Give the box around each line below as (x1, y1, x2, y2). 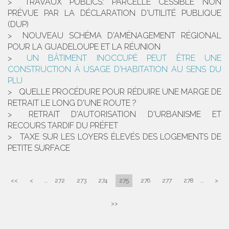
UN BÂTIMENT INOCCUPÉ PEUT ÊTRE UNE (26, 53, 221, 63)
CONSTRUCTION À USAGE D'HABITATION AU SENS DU (8, 64, 221, 75)
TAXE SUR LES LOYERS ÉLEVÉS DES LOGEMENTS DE (19, 132, 221, 142)
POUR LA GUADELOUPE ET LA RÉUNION (8, 42, 161, 52)
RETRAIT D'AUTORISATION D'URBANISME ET (28, 109, 221, 120)
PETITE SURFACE (8, 143, 70, 153)
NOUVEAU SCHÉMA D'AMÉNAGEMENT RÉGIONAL (22, 31, 221, 41)
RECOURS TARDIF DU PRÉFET (8, 121, 118, 131)
